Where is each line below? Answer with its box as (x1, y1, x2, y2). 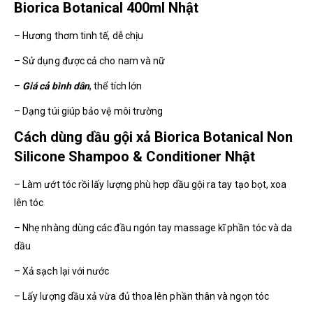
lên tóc (14, 196, 44, 208)
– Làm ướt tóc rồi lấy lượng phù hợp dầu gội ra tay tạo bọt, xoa (14, 178, 287, 190)
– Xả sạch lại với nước (14, 265, 110, 277)
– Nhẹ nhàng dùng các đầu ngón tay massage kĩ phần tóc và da (14, 221, 293, 233)
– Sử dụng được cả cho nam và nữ (14, 54, 166, 66)
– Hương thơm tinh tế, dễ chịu (14, 29, 144, 41)
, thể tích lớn (89, 80, 143, 92)
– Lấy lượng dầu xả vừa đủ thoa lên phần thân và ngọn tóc (14, 290, 269, 302)
